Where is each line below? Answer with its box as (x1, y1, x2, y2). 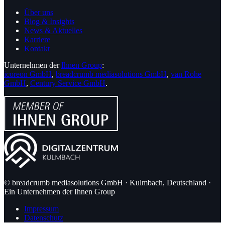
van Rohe (171, 70, 201, 79)
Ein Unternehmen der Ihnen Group (4, 187, 115, 196)
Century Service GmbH (30, 79, 105, 88)
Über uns (24, 8, 53, 17)
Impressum (24, 204, 59, 213)
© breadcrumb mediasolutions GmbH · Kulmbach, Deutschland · (4, 178, 211, 187)
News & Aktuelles (24, 26, 82, 35)
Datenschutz (24, 213, 63, 222)
